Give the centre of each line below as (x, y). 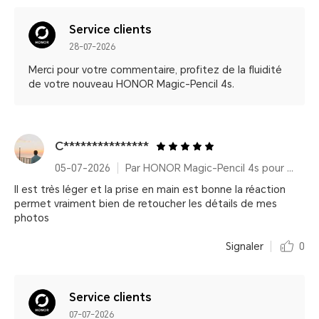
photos (32, 218)
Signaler (245, 246)
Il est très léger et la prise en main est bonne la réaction (150, 189)
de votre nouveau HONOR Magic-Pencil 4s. (131, 84)
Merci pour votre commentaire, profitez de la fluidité (155, 70)
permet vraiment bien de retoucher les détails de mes (146, 204)
